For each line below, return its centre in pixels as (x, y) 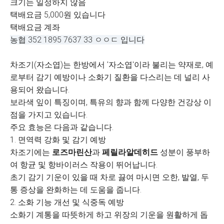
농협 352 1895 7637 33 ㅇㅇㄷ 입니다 (77, 40)
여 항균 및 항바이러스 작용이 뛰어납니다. (84, 165)
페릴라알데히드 (130, 152)
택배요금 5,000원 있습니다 (58, 15)
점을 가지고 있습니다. (49, 115)
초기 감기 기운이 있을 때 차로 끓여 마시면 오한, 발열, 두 (109, 177)
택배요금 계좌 (35, 27)
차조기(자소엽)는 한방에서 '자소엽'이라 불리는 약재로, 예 (112, 65)
